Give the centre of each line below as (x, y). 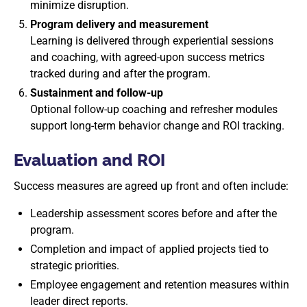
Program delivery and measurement (119, 24)
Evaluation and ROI (89, 160)
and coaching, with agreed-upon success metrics (147, 57)
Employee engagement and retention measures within (160, 285)
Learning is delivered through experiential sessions (152, 41)
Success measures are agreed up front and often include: (151, 186)
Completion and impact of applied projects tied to (149, 249)
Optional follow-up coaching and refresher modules (154, 109)
